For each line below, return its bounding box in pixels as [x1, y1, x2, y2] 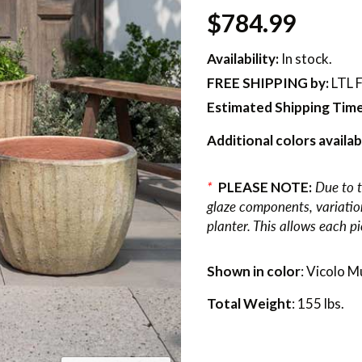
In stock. [278, 49, 332, 67]
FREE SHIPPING [206, 74, 308, 92]
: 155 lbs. [291, 295, 344, 313]
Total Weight [206, 295, 292, 313]
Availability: [206, 49, 279, 67]
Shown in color [206, 263, 301, 280]
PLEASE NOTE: [217, 179, 312, 196]
